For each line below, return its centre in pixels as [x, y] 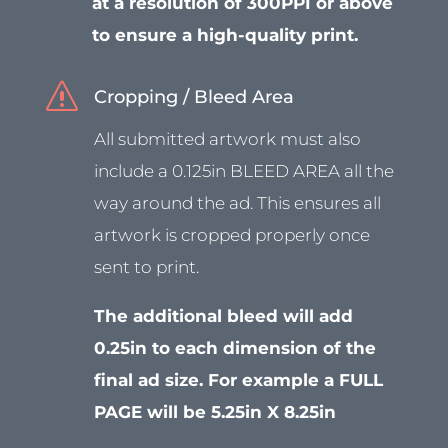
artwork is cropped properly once [231, 234]
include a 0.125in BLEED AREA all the [243, 170]
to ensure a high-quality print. [224, 34]
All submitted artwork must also [227, 138]
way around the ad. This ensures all [237, 202]
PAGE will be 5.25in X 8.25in [214, 411]
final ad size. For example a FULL [238, 379]
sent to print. [146, 266]
